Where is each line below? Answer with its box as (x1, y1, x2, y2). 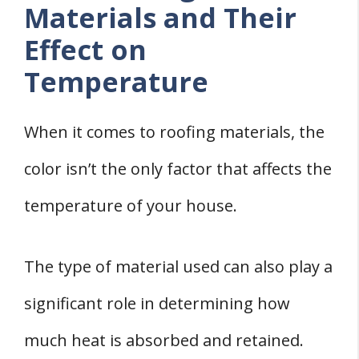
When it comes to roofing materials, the (24, 121, 325, 143)
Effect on (24, 31, 147, 69)
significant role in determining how (24, 292, 290, 315)
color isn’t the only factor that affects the (24, 158, 332, 180)
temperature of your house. (24, 195, 237, 217)
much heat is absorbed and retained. (24, 329, 304, 352)
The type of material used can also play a (24, 256, 333, 278)
